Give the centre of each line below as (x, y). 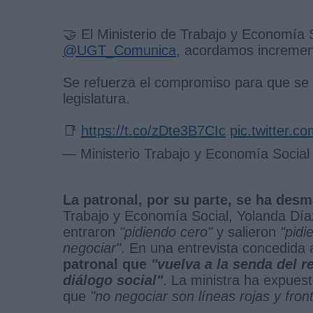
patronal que (107, 264)
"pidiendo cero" (166, 232)
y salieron (246, 232)
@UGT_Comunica (119, 50)
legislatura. (96, 98)
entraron (91, 232)
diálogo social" (113, 280)
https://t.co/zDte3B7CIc (153, 130)
